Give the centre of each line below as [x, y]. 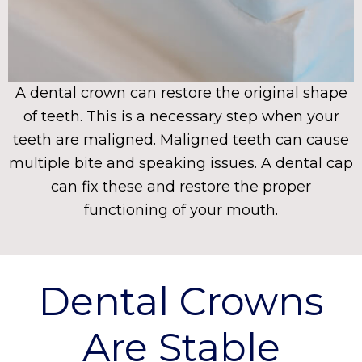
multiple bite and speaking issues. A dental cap [181, 164]
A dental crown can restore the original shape [181, 93]
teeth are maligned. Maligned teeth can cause [181, 140]
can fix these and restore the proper [181, 187]
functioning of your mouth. [181, 210]
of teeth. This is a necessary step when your [181, 117]
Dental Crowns [181, 302]
